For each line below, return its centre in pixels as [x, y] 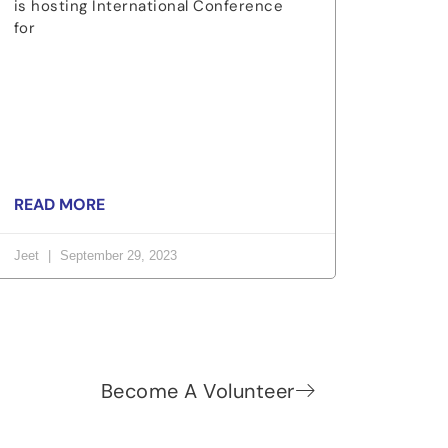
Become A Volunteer [197, 391]
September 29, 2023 [116, 255]
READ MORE [59, 204]
